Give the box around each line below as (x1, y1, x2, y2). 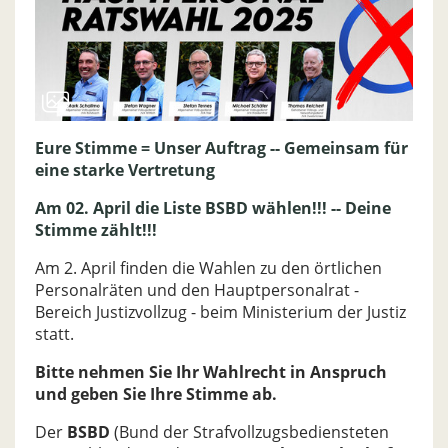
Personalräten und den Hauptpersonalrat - (35, 279, 359, 302)
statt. (35, 323, 74, 346)
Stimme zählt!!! (35, 219, 157, 242)
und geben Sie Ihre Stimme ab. (35, 383, 277, 406)
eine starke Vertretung (35, 159, 215, 182)
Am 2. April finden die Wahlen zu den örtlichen (35, 257, 382, 280)
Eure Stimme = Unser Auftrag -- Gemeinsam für (35, 137, 408, 160)
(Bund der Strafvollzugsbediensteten (110, 421, 389, 444)
